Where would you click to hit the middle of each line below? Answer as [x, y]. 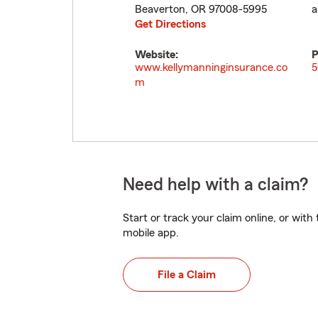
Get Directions [170, 24]
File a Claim [187, 275]
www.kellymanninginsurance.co [211, 67]
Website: [157, 55]
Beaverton [160, 9]
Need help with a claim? [215, 185]
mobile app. [151, 233]
